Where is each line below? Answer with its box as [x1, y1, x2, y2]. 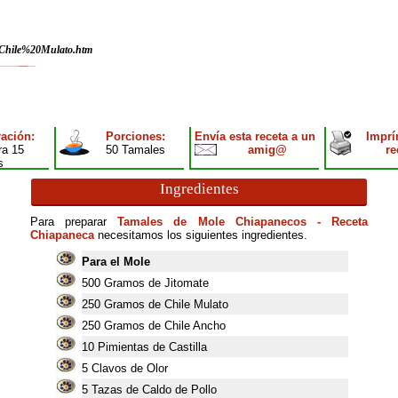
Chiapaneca [30, 228, 94, 242]
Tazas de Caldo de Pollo [91, 383, 217, 396]
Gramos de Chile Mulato [103, 298, 228, 311]
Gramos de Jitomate [103, 276, 209, 290]
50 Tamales [106, 143, 165, 156]
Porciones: [106, 130, 165, 143]
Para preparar [30, 215, 118, 228]
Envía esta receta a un [195, 130, 315, 143]
